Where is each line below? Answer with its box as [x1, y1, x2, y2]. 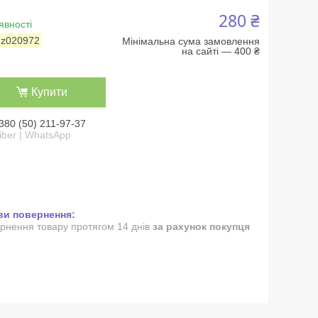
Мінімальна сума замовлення [121, 35, 260, 48]
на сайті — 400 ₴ [181, 45, 260, 57]
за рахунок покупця [152, 221, 250, 233]
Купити [31, 86, 67, 99]
